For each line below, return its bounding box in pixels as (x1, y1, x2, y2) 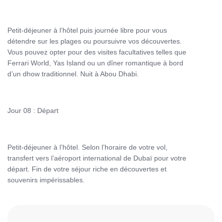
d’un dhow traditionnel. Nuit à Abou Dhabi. (7, 70, 139, 78)
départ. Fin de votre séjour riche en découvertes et (7, 165, 166, 173)
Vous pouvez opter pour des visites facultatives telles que (7, 48, 186, 56)
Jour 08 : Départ (7, 107, 58, 114)
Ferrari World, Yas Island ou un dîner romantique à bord (7, 59, 183, 67)
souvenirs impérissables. (7, 176, 85, 184)
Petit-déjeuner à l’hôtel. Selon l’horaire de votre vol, (7, 143, 167, 151)
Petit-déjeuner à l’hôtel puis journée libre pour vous (7, 26, 167, 34)
